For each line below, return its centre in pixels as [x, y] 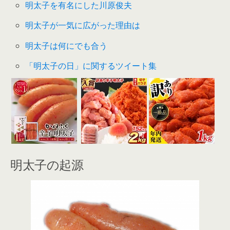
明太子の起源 [47, 164]
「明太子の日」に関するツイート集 [91, 65]
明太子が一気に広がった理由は [83, 25]
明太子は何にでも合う [66, 45]
